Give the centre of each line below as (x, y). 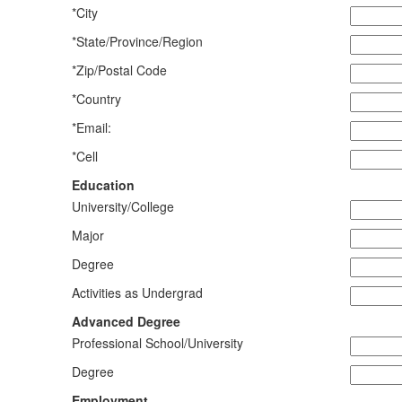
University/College (122, 207)
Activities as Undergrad (137, 293)
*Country (96, 99)
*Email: (91, 128)
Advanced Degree (126, 322)
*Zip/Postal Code (119, 70)
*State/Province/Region (137, 42)
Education (103, 185)
